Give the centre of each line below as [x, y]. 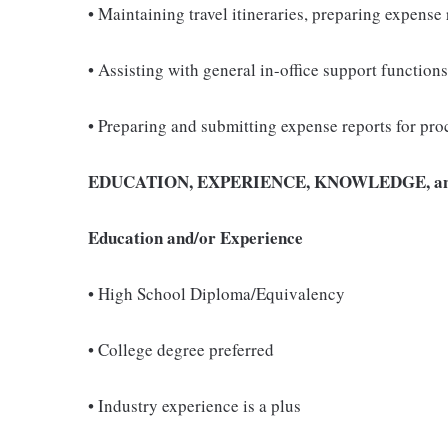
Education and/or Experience [195, 237]
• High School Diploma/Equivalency [216, 293]
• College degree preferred [181, 349]
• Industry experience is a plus [194, 405]
